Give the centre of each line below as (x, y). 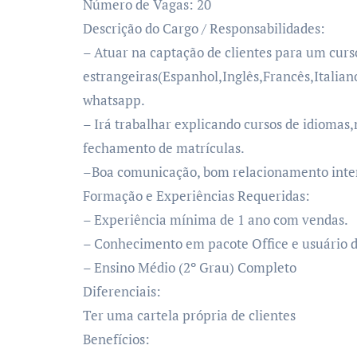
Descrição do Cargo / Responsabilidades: (204, 28)
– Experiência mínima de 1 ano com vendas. (216, 220)
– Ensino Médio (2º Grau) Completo (190, 267)
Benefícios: (116, 339)
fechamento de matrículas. (164, 148)
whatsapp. (114, 100)
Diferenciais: (122, 291)
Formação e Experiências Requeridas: (196, 196)
